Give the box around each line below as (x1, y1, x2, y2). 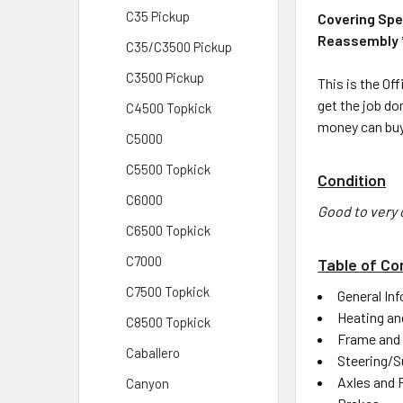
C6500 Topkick (126, 222, 210, 238)
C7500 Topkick (126, 283, 210, 300)
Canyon (126, 375, 169, 391)
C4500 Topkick (126, 100, 211, 116)
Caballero (126, 345, 180, 361)
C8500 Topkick (126, 314, 210, 330)
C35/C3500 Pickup (126, 39, 232, 55)
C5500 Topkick (126, 161, 210, 177)
